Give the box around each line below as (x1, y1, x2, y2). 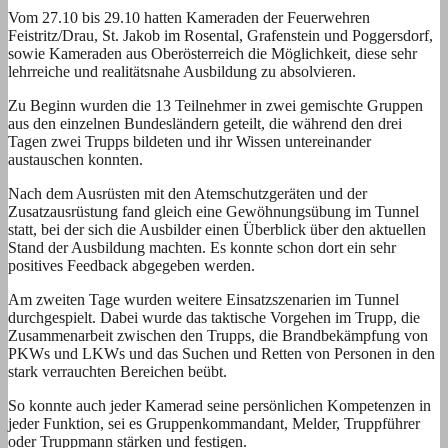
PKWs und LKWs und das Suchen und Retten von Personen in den (8, 344, 435, 362)
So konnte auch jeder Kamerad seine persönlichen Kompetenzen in (8, 396, 431, 414)
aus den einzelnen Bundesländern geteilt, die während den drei (8, 114, 402, 132)
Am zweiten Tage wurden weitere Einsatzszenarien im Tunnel (8, 290, 399, 308)
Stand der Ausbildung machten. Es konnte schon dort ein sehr (8, 238, 396, 256)
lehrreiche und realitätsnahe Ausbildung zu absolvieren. (8, 62, 356, 80)
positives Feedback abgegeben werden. (8, 256, 255, 274)
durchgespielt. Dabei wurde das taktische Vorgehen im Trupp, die (8, 308, 420, 326)
